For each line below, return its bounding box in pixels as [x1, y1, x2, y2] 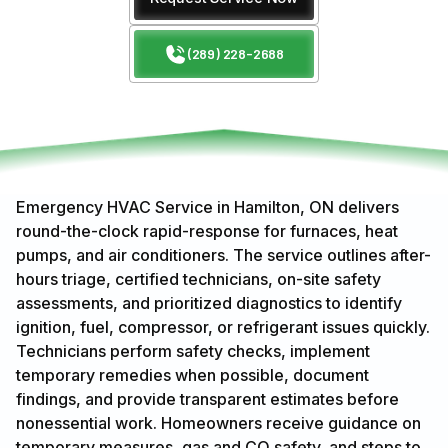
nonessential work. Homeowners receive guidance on [16, 413, 421, 434]
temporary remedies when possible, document [16, 365, 369, 386]
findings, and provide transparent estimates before [16, 389, 399, 410]
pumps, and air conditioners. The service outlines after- [16, 245, 431, 266]
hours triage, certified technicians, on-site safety [16, 269, 381, 290]
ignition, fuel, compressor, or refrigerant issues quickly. [16, 317, 430, 338]
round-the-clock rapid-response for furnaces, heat [16, 221, 398, 242]
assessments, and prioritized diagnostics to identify [16, 293, 402, 314]
